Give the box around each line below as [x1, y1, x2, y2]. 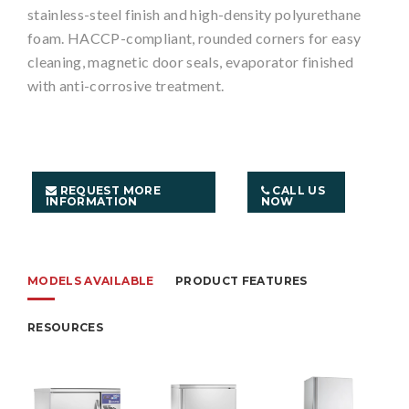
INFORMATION [46, 194, 138, 209]
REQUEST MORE [57, 184, 161, 198]
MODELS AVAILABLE [27, 274, 154, 288]
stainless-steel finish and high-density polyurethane [27, 5, 362, 24]
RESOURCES [27, 320, 104, 335]
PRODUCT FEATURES [174, 274, 308, 288]
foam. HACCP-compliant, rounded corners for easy [27, 29, 362, 47]
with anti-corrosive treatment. [27, 77, 225, 95]
